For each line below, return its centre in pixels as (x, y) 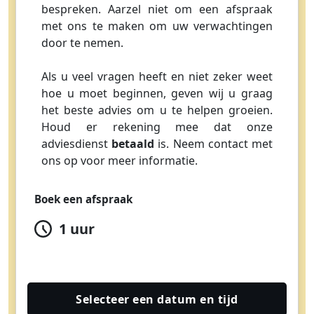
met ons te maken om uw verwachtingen (157, 26)
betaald (133, 144)
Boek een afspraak (83, 199)
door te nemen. (82, 43)
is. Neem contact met (214, 144)
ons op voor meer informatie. (120, 161)
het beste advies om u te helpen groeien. (157, 110)
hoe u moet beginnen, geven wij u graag (157, 94)
